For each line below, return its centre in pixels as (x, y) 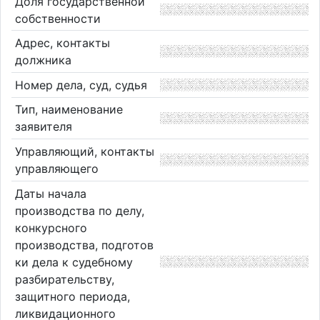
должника (43, 60)
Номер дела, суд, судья (81, 85)
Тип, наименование (69, 110)
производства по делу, (79, 210)
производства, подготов (84, 245)
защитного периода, (72, 296)
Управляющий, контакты (84, 151)
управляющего (56, 168)
